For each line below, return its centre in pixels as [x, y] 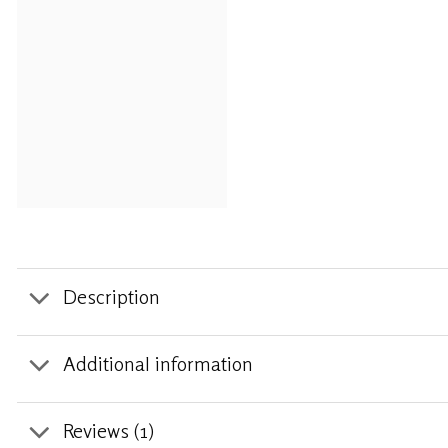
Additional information [158, 364]
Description [111, 297]
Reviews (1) [108, 431]
